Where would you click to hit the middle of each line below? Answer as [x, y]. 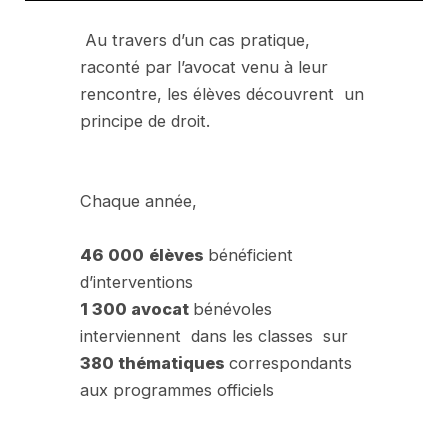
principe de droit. [148, 121]
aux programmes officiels [177, 389]
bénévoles [233, 308]
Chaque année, [139, 200]
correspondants [291, 362]
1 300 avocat [137, 308]
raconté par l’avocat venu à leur [204, 67]
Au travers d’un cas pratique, [195, 40]
